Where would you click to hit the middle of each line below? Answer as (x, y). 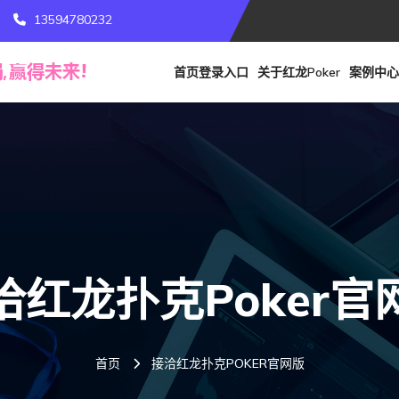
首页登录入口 (211, 72)
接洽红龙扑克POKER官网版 (228, 363)
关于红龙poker (299, 72)
